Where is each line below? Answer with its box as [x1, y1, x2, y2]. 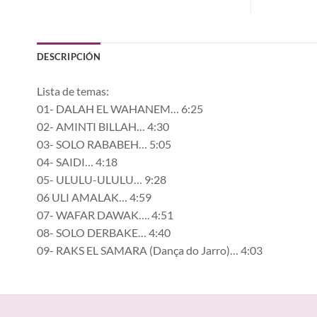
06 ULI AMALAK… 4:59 [37, 190, 151, 204]
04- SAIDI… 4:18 [37, 154, 117, 168]
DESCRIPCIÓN [37, 50, 100, 62]
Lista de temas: [37, 83, 109, 98]
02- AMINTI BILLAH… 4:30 [37, 119, 169, 133]
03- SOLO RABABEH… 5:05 [37, 137, 171, 151]
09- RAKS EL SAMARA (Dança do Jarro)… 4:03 [37, 243, 263, 257]
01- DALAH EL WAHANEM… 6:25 [37, 101, 203, 115]
